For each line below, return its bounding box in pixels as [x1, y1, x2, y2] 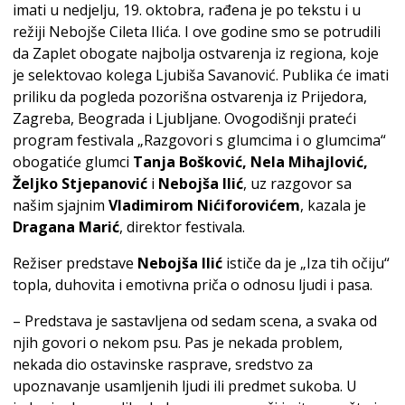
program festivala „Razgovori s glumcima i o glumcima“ [13, 130, 386, 151]
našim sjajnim [13, 195, 108, 216]
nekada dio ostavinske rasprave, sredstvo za [13, 354, 313, 375]
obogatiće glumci [13, 152, 133, 173]
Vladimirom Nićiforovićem [108, 195, 300, 216]
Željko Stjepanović [13, 174, 147, 194]
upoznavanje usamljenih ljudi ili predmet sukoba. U [13, 376, 357, 397]
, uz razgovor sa [243, 174, 352, 194]
